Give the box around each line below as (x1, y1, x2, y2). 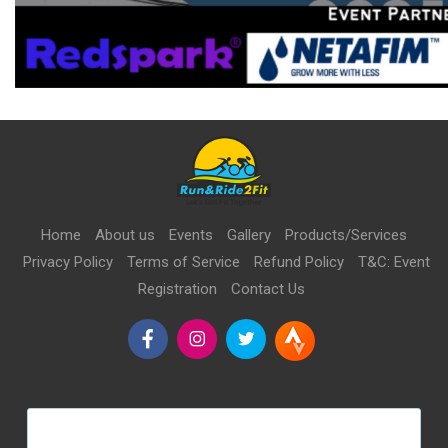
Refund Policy (254, 253, 344, 271)
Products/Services (285, 226, 407, 244)
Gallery (227, 226, 271, 244)
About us (95, 226, 155, 244)
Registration (138, 280, 217, 298)
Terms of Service (127, 253, 240, 271)
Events (169, 226, 213, 244)
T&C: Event (358, 253, 430, 271)
